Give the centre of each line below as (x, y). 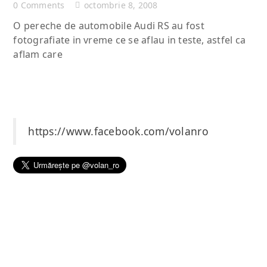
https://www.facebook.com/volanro (118, 131)
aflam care (38, 54)
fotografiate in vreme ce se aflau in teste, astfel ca (130, 40)
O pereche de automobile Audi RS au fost (109, 25)
